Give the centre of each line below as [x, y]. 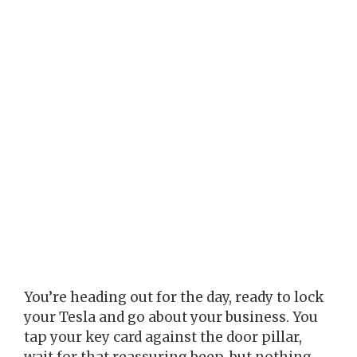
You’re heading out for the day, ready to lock [174, 297]
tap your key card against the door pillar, [163, 337]
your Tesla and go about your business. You [171, 317]
